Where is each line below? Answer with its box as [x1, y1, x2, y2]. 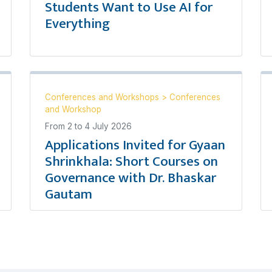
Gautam [45, 183, 92, 206]
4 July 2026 [85, 121, 132, 131]
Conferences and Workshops [45, 92, 161, 102]
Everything [45, 12, 110, 35]
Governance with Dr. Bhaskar [45, 166, 216, 189]
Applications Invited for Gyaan [45, 134, 225, 157]
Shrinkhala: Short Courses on [45, 150, 218, 173]
